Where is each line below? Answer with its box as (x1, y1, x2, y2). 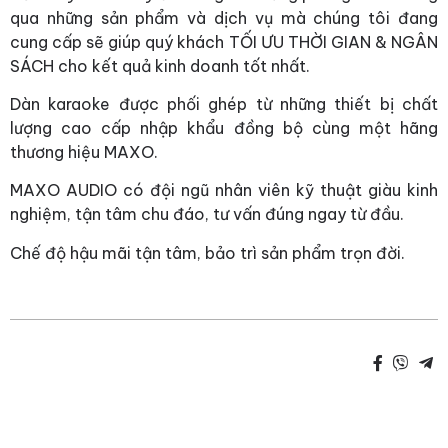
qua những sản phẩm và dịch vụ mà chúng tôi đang (10, 7, 438, 28)
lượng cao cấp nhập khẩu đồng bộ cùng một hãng (10, 118, 438, 139)
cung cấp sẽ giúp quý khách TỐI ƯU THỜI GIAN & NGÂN (10, 31, 438, 52)
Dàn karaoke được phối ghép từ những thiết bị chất (10, 94, 438, 115)
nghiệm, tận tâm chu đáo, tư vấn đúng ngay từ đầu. (10, 204, 404, 225)
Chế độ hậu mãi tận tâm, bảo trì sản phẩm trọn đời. (10, 242, 405, 263)
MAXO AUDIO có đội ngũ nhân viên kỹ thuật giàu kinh (10, 180, 438, 201)
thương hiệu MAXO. (10, 142, 158, 163)
